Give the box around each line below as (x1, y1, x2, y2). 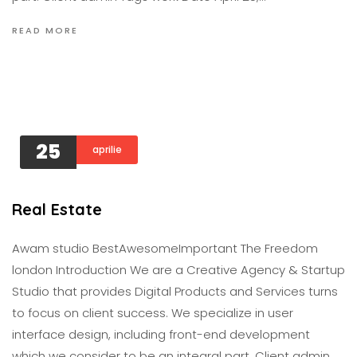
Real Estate (12, 199, 102, 219)
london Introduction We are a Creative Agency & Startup (12, 261, 345, 278)
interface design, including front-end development (12, 326, 310, 343)
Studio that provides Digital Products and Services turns (12, 283, 338, 300)
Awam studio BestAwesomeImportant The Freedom (12, 240, 318, 257)
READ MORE (12, 24, 78, 37)
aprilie (92, 142, 122, 156)
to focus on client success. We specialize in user (12, 304, 293, 321)
